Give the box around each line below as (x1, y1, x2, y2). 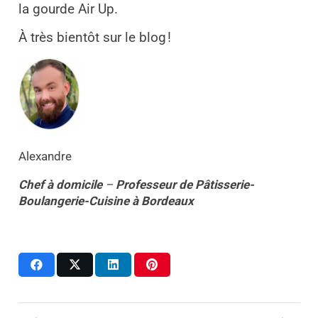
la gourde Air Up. (18, 1, 118, 18)
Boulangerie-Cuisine (18, 193, 129, 208)
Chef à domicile (18, 177, 102, 192)
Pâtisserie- (194, 177, 254, 192)
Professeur (115, 177, 176, 192)
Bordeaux (141, 193, 194, 208)
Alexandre (18, 148, 72, 163)
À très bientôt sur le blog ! (18, 30, 171, 46)
